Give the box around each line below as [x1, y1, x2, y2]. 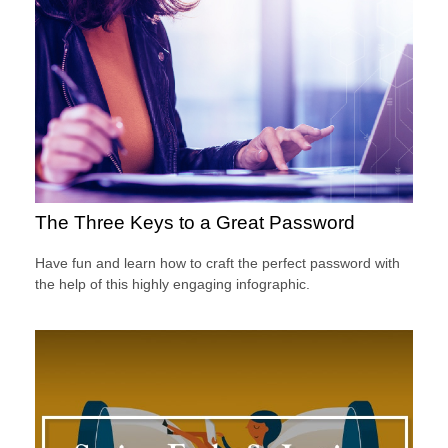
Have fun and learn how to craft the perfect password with [35, 254, 400, 271]
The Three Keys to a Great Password [35, 212, 355, 234]
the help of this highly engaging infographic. [35, 275, 310, 292]
